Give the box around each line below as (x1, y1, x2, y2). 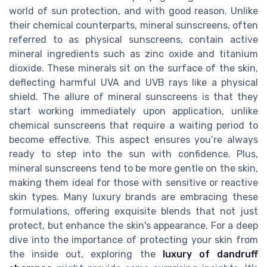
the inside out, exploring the (9, 249, 163, 260)
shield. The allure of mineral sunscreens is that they (9, 91, 258, 103)
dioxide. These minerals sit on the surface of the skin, (9, 63, 258, 74)
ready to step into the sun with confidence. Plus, (9, 148, 258, 160)
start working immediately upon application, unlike (9, 105, 258, 117)
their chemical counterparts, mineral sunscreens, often (9, 20, 258, 32)
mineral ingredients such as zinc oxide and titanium (9, 48, 258, 60)
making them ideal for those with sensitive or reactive (9, 177, 258, 189)
